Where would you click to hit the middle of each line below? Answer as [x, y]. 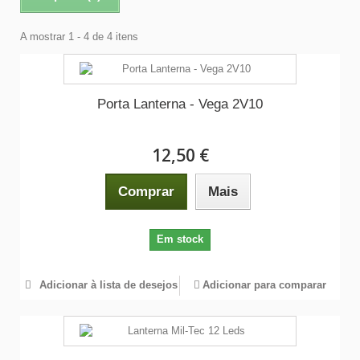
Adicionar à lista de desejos [106, 285]
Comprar [146, 192]
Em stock [180, 239]
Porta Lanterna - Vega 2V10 [180, 104]
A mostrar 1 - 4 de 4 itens [79, 37]
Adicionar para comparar [264, 285]
